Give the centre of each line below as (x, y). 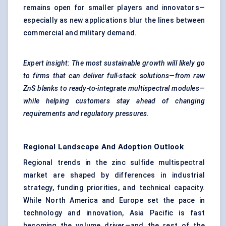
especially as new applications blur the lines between (114, 20)
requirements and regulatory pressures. (86, 114)
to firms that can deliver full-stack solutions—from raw (114, 76)
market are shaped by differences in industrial (114, 175)
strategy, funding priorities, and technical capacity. (114, 188)
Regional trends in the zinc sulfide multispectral (114, 163)
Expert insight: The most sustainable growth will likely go (114, 63)
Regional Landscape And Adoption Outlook (103, 147)
